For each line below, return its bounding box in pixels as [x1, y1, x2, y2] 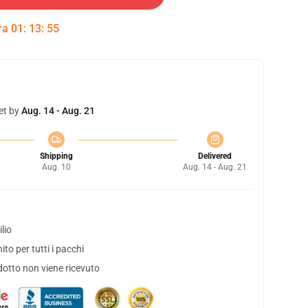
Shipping [39, 151, 73, 161]
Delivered [198, 151, 232, 161]
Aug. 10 [41, 162, 71, 172]
